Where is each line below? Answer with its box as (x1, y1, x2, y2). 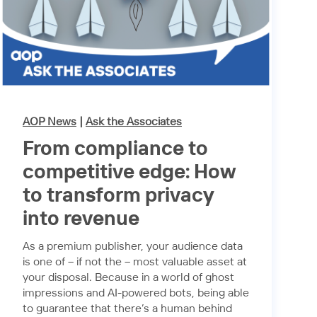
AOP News (23, 116, 76, 127)
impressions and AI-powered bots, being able (23, 288, 249, 299)
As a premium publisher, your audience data (23, 241, 243, 253)
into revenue (23, 209, 139, 230)
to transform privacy (23, 186, 214, 207)
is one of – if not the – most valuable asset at (23, 257, 247, 268)
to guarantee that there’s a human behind (23, 304, 232, 315)
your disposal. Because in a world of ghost (23, 272, 234, 284)
